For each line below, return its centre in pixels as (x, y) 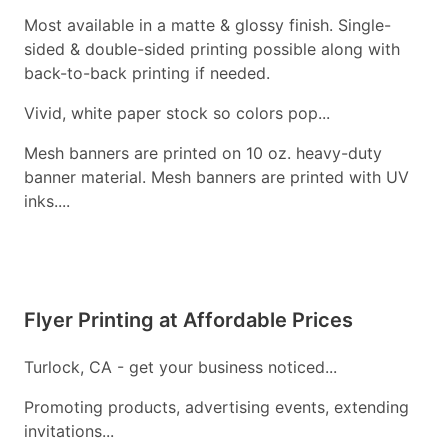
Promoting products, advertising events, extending (216, 407)
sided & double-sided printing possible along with (212, 49)
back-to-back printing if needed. (147, 73)
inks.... (47, 201)
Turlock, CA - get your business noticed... (180, 367)
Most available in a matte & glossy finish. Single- (207, 25)
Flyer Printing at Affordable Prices (188, 320)
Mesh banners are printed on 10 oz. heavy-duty (203, 153)
